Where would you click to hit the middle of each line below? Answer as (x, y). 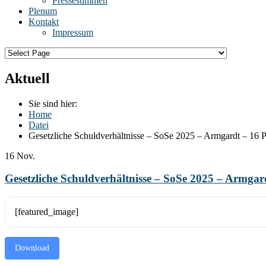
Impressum (73, 32)
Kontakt (44, 21)
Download (32, 248)
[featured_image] (47, 212)
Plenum (43, 11)
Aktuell (27, 78)
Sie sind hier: (53, 103)
